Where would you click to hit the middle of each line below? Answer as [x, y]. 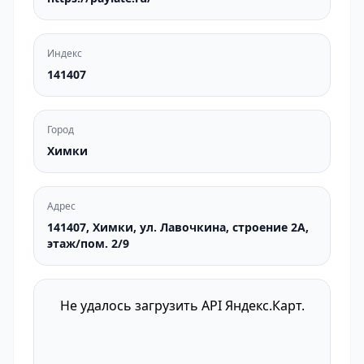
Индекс [65, 53]
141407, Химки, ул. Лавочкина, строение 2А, [178, 227]
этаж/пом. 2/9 [88, 243]
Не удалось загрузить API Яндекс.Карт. [182, 305]
